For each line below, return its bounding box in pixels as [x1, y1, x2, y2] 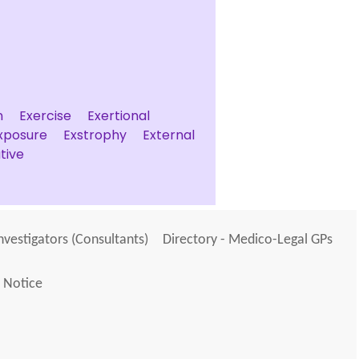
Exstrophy [63, 126, 127, 144]
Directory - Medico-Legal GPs [163, 232, 333, 248]
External [143, 126, 195, 144]
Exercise [19, 107, 71, 125]
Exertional [87, 107, 150, 125]
